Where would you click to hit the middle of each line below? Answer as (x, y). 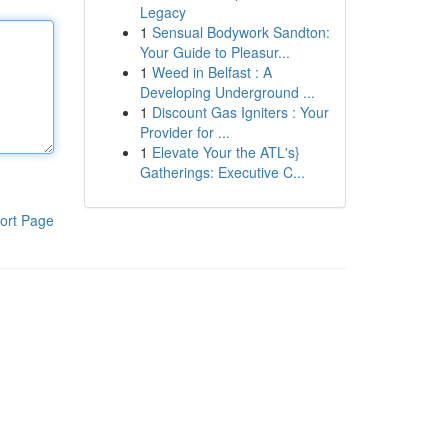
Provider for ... (184, 132)
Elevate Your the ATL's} (225, 152)
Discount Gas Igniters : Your (240, 112)
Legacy (162, 12)
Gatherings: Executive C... (222, 172)
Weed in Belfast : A (211, 72)
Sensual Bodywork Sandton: (240, 32)
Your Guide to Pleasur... (214, 52)
